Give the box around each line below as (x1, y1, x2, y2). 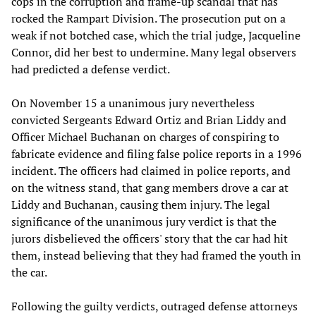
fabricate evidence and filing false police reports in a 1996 (11, 145, 302, 162)
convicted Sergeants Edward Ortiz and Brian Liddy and (11, 111, 286, 128)
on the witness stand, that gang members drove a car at (11, 179, 288, 195)
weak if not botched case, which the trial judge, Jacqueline (11, 27, 300, 43)
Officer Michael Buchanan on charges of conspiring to (11, 128, 279, 145)
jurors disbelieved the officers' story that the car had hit (11, 230, 288, 246)
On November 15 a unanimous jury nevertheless (11, 95, 255, 111)
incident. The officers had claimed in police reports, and (11, 162, 291, 178)
